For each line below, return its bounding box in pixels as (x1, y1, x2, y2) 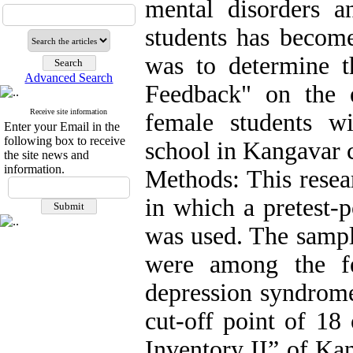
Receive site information (30, 107, 108, 116)
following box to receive (4, 134, 125, 147)
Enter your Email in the (4, 120, 120, 133)
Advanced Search (24, 71, 113, 84)
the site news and (4, 148, 89, 162)
